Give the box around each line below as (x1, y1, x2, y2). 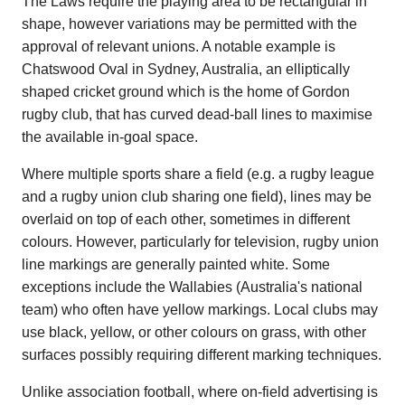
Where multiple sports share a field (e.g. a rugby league (22, 166, 374, 183)
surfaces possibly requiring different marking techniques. (22, 347, 381, 363)
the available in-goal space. (22, 129, 198, 146)
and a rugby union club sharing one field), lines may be (22, 189, 372, 205)
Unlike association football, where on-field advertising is (22, 384, 378, 400)
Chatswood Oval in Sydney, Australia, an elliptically (22, 61, 350, 78)
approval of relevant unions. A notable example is (22, 39, 335, 55)
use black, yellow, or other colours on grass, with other (22, 325, 366, 341)
